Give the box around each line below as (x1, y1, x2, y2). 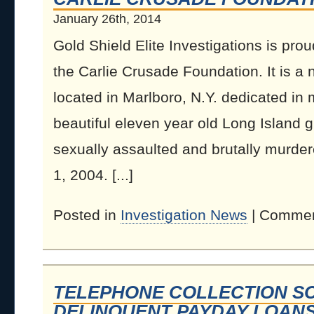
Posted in (53, 207, 121, 223)
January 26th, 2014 (53, 12, 161, 26)
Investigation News (121, 207, 247, 223)
